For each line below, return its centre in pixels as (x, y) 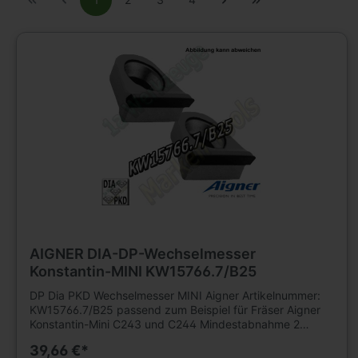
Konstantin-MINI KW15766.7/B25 (143, 271)
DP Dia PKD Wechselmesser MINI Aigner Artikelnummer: (175, 295)
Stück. (46, 338)
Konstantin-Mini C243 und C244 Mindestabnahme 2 (165, 324)
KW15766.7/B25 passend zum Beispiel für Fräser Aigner (175, 309)
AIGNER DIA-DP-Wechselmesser (143, 253)
